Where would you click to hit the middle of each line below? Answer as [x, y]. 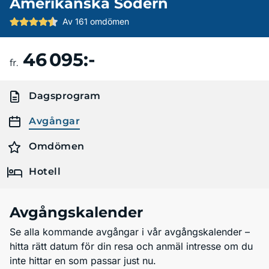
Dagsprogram [65, 96]
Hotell [45, 171]
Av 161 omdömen [96, 21]
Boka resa [208, 59]
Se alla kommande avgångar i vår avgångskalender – [130, 232]
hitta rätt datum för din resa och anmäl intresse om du [131, 246]
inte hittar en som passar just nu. [83, 261]
